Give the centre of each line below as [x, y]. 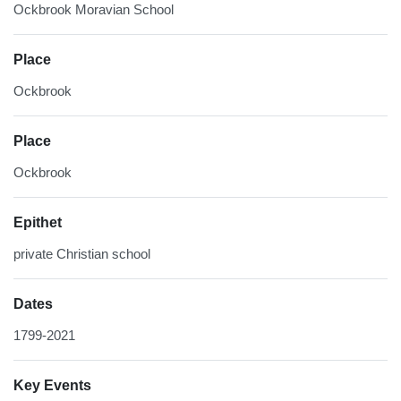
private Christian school [82, 254]
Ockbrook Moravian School [94, 10]
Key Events [52, 386]
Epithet [38, 223]
